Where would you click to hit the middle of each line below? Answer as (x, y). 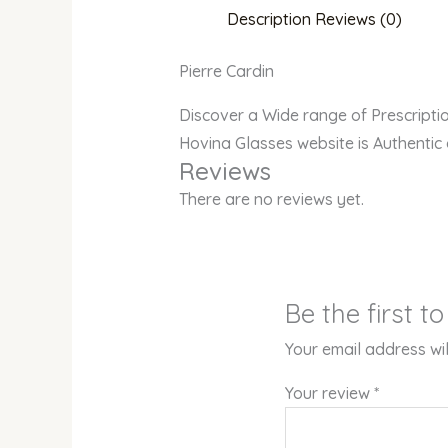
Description (268, 19)
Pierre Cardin (226, 71)
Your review (330, 393)
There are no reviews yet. (271, 199)
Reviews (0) (358, 19)
